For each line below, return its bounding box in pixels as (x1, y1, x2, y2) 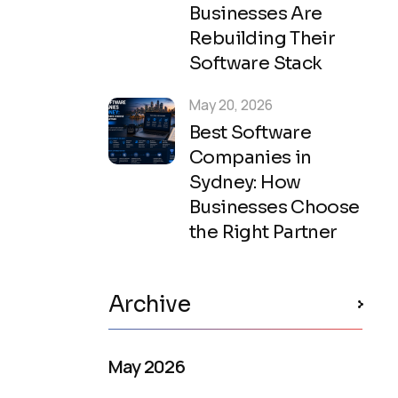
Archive (108, 291, 190, 319)
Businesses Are (189, 2, 322, 26)
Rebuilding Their (189, 27, 336, 51)
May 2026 (108, 354, 186, 379)
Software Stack (189, 52, 322, 76)
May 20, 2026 (189, 95, 273, 115)
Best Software (189, 121, 312, 145)
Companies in (189, 146, 312, 170)
